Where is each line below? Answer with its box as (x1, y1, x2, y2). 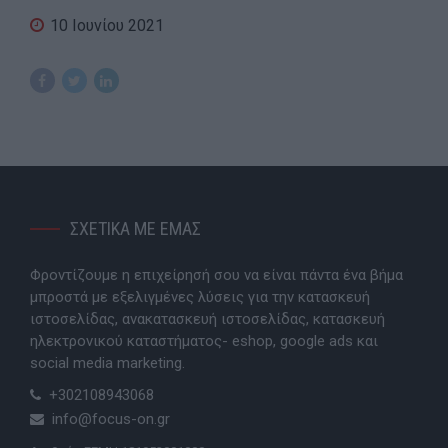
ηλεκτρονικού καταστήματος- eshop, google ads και (30, 332, 378, 351)
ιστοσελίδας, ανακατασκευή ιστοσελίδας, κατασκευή (30, 310, 385, 329)
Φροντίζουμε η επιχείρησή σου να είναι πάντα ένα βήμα (30, 266, 403, 285)
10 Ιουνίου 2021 (50, 16, 164, 36)
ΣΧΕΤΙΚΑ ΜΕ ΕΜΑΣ (70, 218, 201, 240)
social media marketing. (30, 354, 185, 373)
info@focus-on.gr (51, 410, 170, 429)
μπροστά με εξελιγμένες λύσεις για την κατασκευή (30, 288, 370, 307)
